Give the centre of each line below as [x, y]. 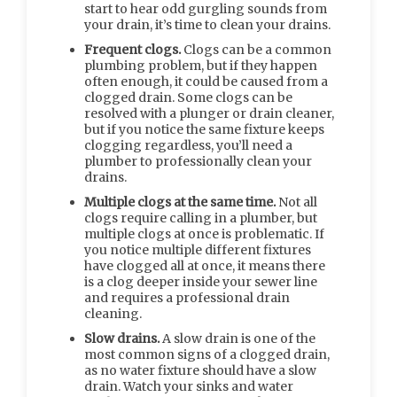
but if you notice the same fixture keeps [204, 129]
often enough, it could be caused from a [206, 82]
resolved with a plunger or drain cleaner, [209, 113]
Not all [298, 202]
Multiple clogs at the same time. [181, 202]
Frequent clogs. [134, 50]
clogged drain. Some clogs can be [188, 97]
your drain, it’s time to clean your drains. [209, 25]
